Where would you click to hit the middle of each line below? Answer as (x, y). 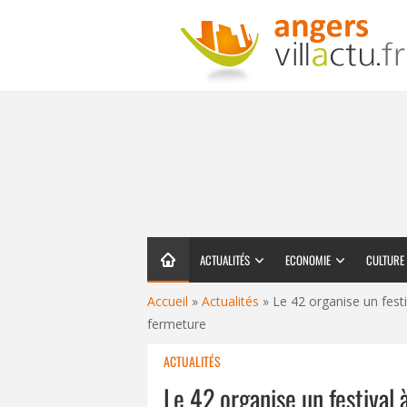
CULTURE (385, 260)
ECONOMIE (308, 260)
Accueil (168, 301)
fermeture (177, 324)
